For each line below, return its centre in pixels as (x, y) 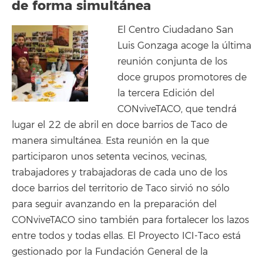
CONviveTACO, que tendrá (177, 109)
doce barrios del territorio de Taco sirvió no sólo (121, 188)
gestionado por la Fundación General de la (110, 252)
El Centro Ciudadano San (176, 30)
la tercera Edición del (166, 93)
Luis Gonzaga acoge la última (184, 45)
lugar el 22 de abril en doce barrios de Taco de (119, 125)
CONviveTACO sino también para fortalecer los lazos (130, 220)
